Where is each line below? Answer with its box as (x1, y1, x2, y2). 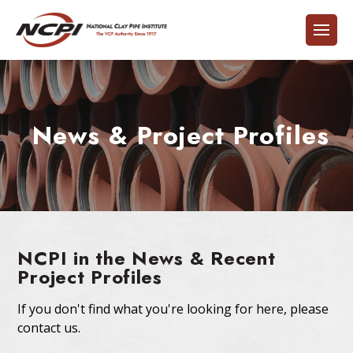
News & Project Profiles (32, 117, 329, 154)
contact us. (17, 318, 81, 336)
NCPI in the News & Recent (17, 243, 276, 272)
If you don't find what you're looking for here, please (17, 299, 329, 318)
